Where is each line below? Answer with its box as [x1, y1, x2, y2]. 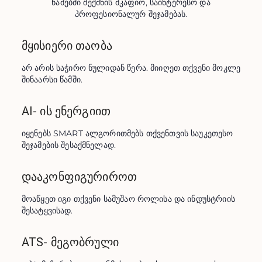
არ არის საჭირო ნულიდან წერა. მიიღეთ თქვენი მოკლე [21, 63, 240, 73]
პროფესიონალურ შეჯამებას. [74, 9, 188, 19]
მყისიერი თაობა [21, 39, 112, 53]
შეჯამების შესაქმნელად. [21, 140, 116, 150]
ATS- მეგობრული [21, 235, 119, 249]
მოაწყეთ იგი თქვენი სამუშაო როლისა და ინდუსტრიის [21, 194, 235, 204]
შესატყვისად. [21, 205, 73, 216]
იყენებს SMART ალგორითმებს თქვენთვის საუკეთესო [21, 128, 233, 139]
